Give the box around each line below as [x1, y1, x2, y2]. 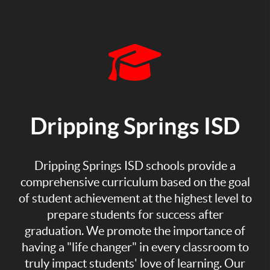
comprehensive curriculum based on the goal [20, 175, 250, 189]
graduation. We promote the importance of [25, 224, 245, 237]
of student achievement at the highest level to [18, 191, 252, 205]
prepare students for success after [46, 207, 224, 221]
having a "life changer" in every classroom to [21, 240, 249, 254]
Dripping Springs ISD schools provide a [34, 159, 236, 172]
